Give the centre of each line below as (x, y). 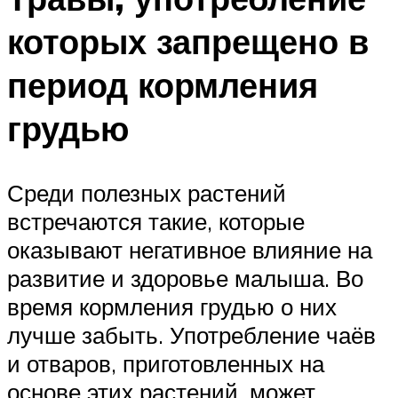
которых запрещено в (188, 42)
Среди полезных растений (147, 193)
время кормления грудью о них (172, 307)
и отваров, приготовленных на (166, 364)
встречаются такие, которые (156, 222)
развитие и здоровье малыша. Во (185, 279)
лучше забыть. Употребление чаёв (191, 335)
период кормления (163, 85)
